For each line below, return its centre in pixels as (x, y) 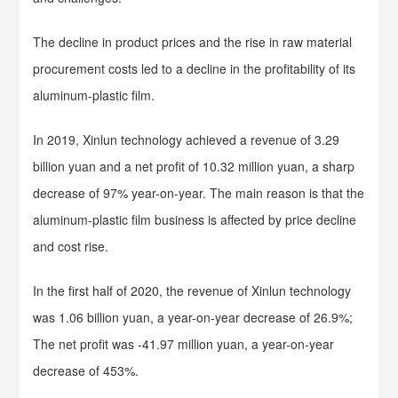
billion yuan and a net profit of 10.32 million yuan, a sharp (194, 166)
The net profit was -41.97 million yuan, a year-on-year (184, 344)
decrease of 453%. (86, 370)
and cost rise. (71, 246)
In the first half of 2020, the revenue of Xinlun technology (192, 291)
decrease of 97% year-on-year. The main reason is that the (199, 193)
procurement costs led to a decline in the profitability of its (195, 68)
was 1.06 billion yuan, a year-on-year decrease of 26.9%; (193, 317)
